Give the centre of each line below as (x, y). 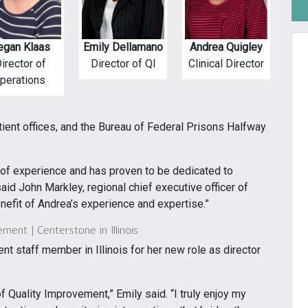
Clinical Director (226, 63)
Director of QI (123, 63)
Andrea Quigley (226, 47)
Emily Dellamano (123, 47)
